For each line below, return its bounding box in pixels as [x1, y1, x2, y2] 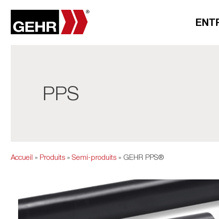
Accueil [11, 153, 33, 161]
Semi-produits [72, 153, 116, 161]
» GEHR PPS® [116, 153, 164, 161]
